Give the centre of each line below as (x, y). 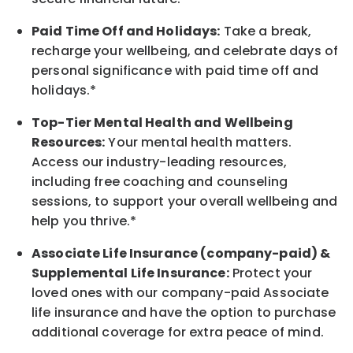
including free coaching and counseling (160, 181)
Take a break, (268, 31)
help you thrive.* (84, 221)
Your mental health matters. (200, 142)
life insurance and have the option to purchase (184, 312)
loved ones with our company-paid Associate (180, 292)
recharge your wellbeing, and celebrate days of (185, 50)
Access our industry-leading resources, (159, 162)
